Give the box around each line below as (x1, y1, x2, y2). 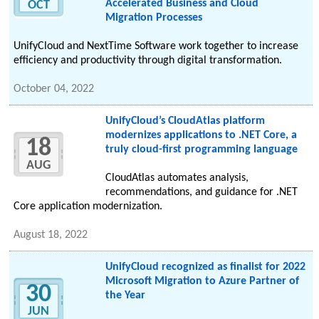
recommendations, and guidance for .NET (105, 187, 298, 199)
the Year (105, 290, 145, 302)
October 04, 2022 (14, 83, 95, 95)
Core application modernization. (14, 201, 163, 213)
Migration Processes (105, 12, 202, 24)
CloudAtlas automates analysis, (105, 172, 249, 184)
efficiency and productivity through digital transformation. (14, 55, 283, 67)
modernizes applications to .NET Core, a (105, 130, 297, 142)
